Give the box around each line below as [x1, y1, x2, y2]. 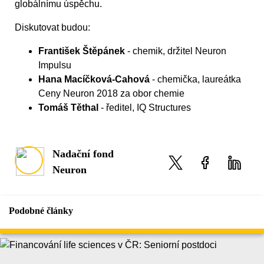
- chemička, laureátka [150, 74, 241, 85]
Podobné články [9, 206, 73, 216]
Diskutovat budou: [15, 22, 90, 33]
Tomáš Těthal [38, 103, 98, 113]
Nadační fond [52, 148, 114, 160]
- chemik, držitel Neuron [125, 46, 226, 57]
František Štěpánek [38, 46, 125, 57]
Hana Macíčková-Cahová [38, 74, 150, 85]
